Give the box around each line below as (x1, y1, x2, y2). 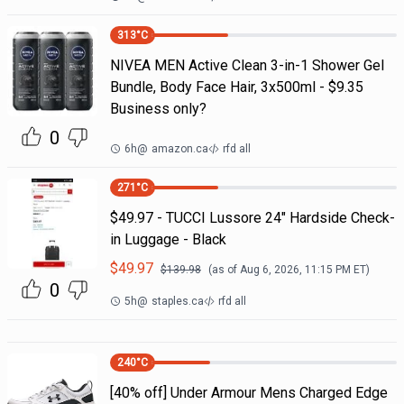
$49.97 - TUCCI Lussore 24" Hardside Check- (109, 209, 395, 226)
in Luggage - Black (109, 231, 226, 248)
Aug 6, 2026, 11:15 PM (239, 263, 351, 276)
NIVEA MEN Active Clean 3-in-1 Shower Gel (109, 57, 384, 74)
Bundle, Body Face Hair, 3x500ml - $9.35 (109, 78, 363, 96)
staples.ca (151, 295, 204, 308)
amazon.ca (151, 142, 208, 155)
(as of (207, 263, 240, 276)
